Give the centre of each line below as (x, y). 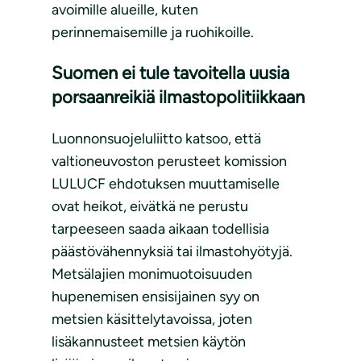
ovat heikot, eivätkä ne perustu (150, 207)
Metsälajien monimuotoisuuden (152, 274)
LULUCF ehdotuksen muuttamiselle (166, 184)
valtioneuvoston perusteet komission (169, 162)
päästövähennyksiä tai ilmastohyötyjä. (172, 252)
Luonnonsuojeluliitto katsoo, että (156, 139)
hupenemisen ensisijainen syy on (156, 297)
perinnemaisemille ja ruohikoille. (153, 33)
